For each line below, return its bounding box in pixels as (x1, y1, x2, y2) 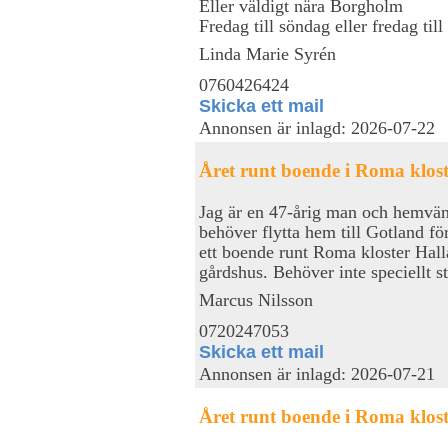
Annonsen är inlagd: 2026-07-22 (199, 118, 435, 138)
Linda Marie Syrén (199, 43, 336, 64)
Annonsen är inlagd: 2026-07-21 (199, 364, 435, 384)
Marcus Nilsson (199, 289, 313, 310)
